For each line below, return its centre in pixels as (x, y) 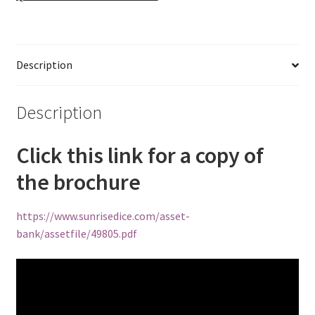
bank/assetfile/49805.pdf (76, 234)
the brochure (78, 182)
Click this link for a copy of (140, 155)
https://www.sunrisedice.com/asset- (103, 216)
